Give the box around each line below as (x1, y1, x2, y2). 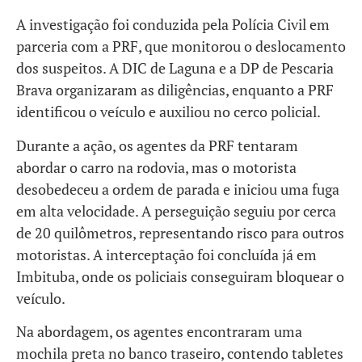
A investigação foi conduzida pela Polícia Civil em (16, 15, 330, 35)
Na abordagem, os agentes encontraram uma (16, 322, 302, 342)
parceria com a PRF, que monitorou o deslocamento (16, 36, 346, 57)
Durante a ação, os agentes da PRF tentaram (16, 135, 298, 155)
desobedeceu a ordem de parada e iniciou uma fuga (16, 179, 339, 199)
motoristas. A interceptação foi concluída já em (16, 244, 317, 264)
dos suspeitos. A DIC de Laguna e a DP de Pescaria (16, 58, 334, 78)
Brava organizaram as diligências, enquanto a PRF (16, 80, 334, 100)
